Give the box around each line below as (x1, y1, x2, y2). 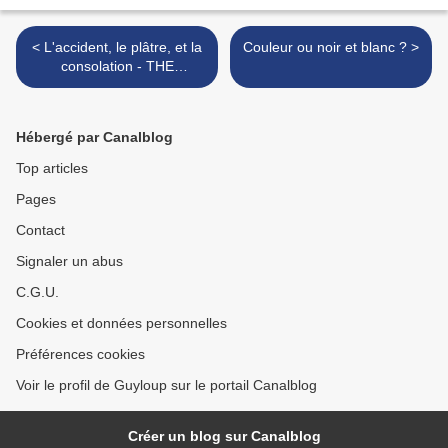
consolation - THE (60, 58, 174, 75)
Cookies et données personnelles (16, 315, 227, 332)
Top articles (16, 160, 88, 177)
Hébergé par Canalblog (16, 129, 173, 146)
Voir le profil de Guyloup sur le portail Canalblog (16, 377, 317, 394)
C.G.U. (16, 284, 59, 301)
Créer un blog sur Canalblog (127, 428, 321, 445)
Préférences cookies (16, 346, 145, 363)
